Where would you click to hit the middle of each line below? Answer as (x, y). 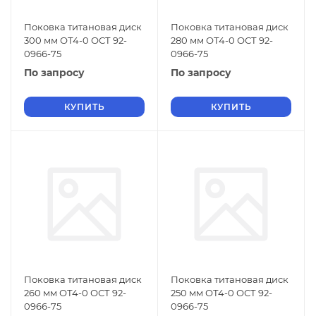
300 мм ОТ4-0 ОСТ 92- (75, 40)
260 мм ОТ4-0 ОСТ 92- (75, 293)
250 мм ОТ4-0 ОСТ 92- (221, 293)
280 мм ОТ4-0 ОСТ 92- (222, 40)
